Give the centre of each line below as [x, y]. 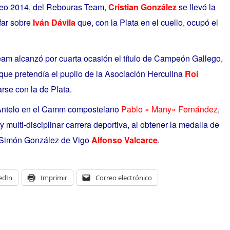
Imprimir [54, 177]
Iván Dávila [54, 22]
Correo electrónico [123, 177]
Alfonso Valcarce [124, 140]
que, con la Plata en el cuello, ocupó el [147, 22]
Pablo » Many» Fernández [169, 109]
